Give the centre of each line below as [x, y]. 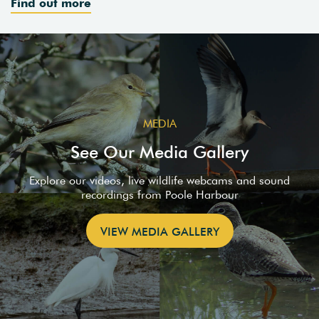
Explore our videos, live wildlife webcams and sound [159, 180]
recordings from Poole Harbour [159, 194]
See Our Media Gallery [159, 151]
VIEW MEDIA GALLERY [159, 232]
